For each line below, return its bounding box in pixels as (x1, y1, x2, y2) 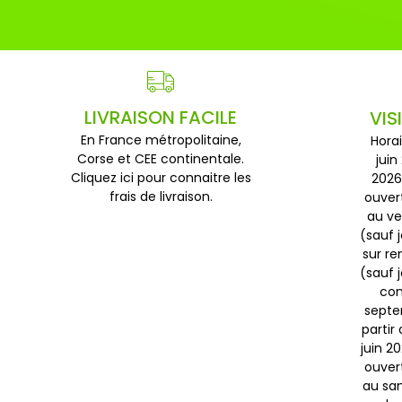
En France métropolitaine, (80, 131, 241, 150)
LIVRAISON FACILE (84, 105, 238, 131)
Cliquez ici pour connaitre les (70, 169, 251, 188)
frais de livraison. (109, 188, 213, 206)
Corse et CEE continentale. (77, 150, 245, 169)
